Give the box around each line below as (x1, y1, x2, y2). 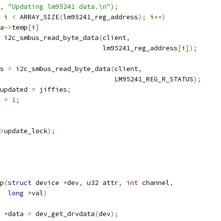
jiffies (36, 85, 67, 94)
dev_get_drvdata (32, 210, 95, 218)
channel (138, 179, 170, 187)
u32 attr (83, 179, 118, 187)
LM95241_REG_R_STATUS (114, 75, 193, 83)
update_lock (4, 127, 47, 135)
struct (8, 179, 32, 187)
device (32, 179, 63, 187)
